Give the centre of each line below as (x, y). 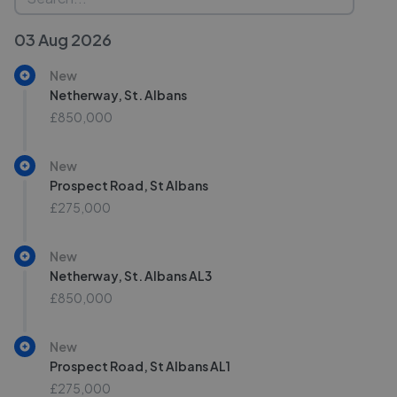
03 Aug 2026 (63, 39)
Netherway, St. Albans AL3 (131, 276)
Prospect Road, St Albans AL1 (140, 366)
